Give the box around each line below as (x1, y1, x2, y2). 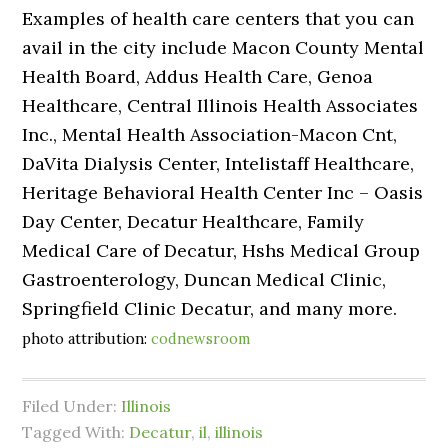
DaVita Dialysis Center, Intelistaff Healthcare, (22, 152, 415, 175)
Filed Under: (22, 396, 122, 416)
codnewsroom (151, 330, 251, 348)
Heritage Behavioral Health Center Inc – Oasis (22, 181, 424, 204)
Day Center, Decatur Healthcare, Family (22, 210, 365, 233)
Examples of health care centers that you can (22, 7, 415, 30)
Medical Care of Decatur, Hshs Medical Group (22, 239, 421, 262)
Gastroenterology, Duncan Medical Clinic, (22, 268, 387, 291)
